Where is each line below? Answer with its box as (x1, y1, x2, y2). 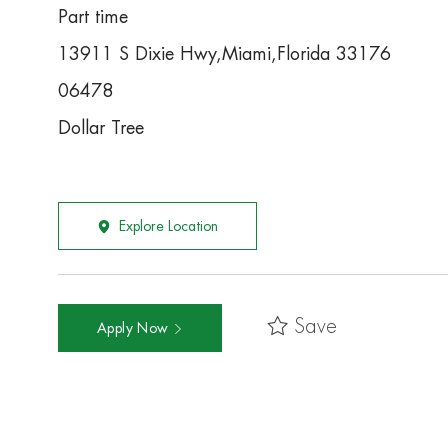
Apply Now (97, 321, 173, 336)
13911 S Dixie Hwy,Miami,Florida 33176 (58, 45, 391, 64)
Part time (58, 8, 128, 27)
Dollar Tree (58, 119, 144, 138)
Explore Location (119, 219, 218, 234)
